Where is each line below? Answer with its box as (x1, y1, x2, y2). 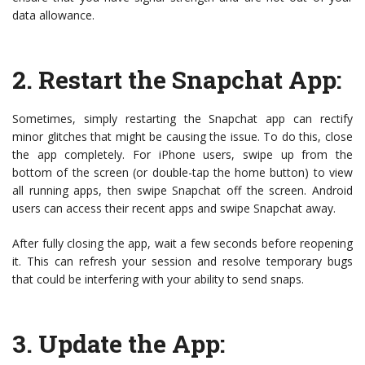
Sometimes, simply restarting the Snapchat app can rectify (12, 111, 353, 127)
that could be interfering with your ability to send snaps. (12, 271, 304, 288)
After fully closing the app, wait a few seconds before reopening (12, 235, 353, 252)
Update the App (38, 328, 220, 360)
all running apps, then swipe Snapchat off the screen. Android (12, 182, 353, 199)
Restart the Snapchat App (38, 64, 336, 96)
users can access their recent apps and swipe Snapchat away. (12, 200, 336, 217)
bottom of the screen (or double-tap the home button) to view (12, 165, 353, 181)
